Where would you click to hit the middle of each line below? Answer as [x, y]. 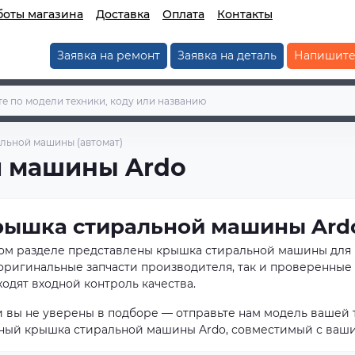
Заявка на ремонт [108, 55]
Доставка [123, 14]
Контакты [245, 14]
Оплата [183, 14]
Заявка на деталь [227, 55]
